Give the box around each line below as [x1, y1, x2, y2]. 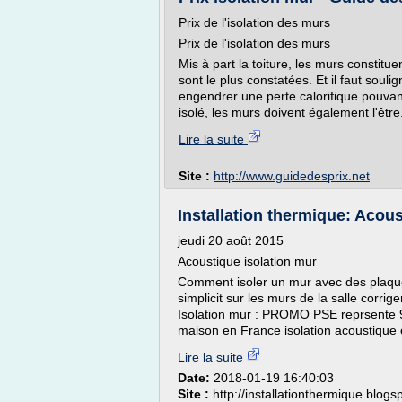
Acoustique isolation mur [178, 254, 317, 268]
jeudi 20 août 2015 [178, 233, 284, 248]
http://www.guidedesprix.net [214, 169, 370, 183]
